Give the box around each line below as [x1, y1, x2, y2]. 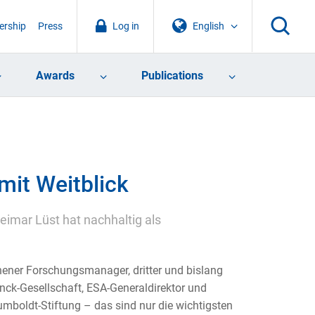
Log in [112, 20, 139, 32]
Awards [35, 69, 75, 83]
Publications [141, 69, 203, 83]
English [193, 20, 225, 32]
